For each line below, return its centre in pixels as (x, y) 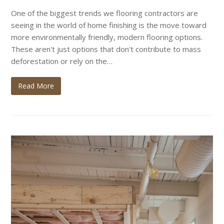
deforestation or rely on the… (62, 61)
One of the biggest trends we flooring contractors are (105, 13)
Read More (36, 85)
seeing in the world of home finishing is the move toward (109, 25)
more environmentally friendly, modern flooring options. (107, 37)
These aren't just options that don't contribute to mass (106, 49)
